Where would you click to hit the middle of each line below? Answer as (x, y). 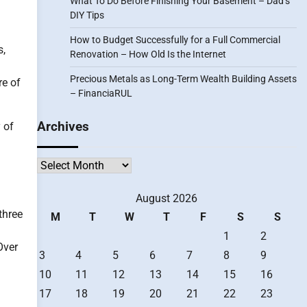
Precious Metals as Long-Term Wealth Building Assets (183, 79)
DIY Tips (87, 15)
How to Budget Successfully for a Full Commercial (175, 40)
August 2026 (167, 198)
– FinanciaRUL (101, 93)
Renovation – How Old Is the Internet (148, 54)
